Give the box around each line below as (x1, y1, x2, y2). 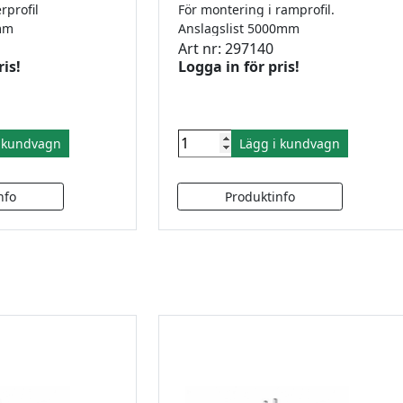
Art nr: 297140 (178, 38, 273, 58)
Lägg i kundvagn (239, 134, 340, 152)
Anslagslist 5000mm (178, 19, 307, 37)
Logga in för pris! (178, 56, 300, 76)
